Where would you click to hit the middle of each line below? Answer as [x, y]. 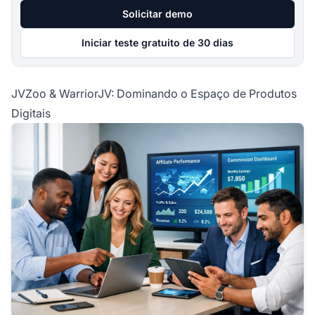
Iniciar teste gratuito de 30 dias [157, 42]
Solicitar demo [157, 13]
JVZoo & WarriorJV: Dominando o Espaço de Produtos [154, 93]
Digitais [31, 113]
